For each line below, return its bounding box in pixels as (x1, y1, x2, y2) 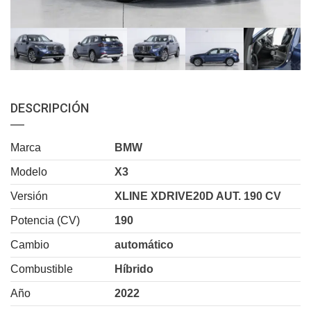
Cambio (10, 238, 49, 251)
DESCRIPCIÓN (10, 100, 89, 115)
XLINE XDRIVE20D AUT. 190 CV (115, 190, 281, 202)
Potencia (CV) (10, 214, 80, 226)
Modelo (10, 165, 47, 178)
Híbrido (115, 262, 153, 275)
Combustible (10, 262, 73, 275)
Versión (10, 190, 48, 202)
